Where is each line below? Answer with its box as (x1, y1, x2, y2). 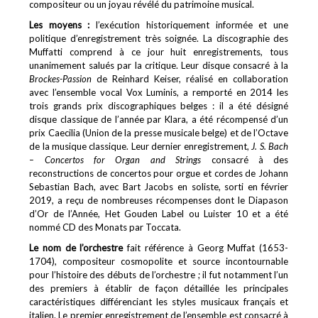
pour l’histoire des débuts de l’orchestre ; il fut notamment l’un (29, 269, 289, 280)
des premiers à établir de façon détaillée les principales (29, 283, 289, 294)
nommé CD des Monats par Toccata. (29, 221, 182, 233)
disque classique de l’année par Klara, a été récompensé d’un (29, 114, 289, 125)
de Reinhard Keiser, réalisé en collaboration (92, 73, 289, 84)
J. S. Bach (251, 141, 289, 152)
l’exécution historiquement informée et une (89, 19, 289, 31)
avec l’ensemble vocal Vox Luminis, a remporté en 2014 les (29, 87, 289, 98)
